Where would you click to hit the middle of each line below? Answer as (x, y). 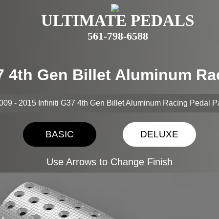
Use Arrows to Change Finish (109, 162)
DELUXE (159, 134)
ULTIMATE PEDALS (118, 21)
